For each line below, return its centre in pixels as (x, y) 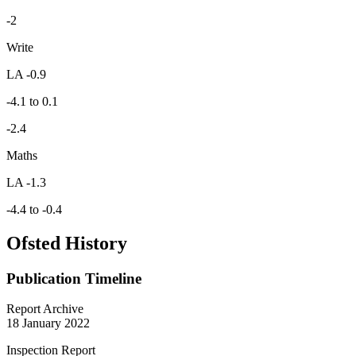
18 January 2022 (48, 323)
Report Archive (45, 309)
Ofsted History (67, 243)
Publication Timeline (74, 278)
